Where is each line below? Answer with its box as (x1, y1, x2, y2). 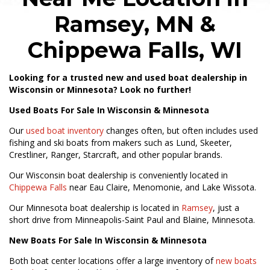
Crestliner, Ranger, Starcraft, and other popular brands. (9, 148, 222, 160)
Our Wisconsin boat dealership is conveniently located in (9, 169, 228, 181)
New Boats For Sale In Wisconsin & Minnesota (9, 234, 207, 246)
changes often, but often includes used (104, 124, 258, 136)
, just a (213, 201, 239, 213)
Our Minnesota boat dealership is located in (9, 201, 181, 213)
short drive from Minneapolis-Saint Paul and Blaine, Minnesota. (9, 213, 255, 225)
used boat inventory (26, 124, 104, 136)
